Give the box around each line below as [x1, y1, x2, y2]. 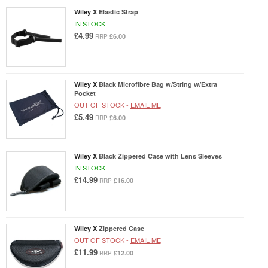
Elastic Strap [98, 7, 138, 17]
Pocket [74, 88, 96, 98]
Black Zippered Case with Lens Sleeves [98, 151, 222, 161]
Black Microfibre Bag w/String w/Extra [98, 79, 217, 89]
